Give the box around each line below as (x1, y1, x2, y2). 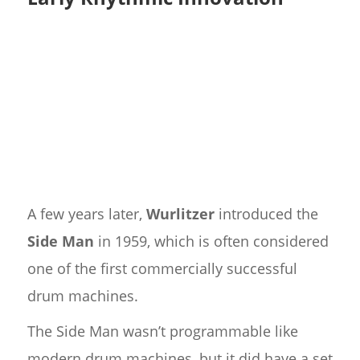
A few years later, (27, 204, 146, 224)
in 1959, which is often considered (93, 231, 329, 252)
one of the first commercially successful (27, 259, 297, 279)
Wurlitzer (145, 204, 215, 224)
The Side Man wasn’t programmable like (27, 321, 298, 342)
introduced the (214, 204, 318, 224)
